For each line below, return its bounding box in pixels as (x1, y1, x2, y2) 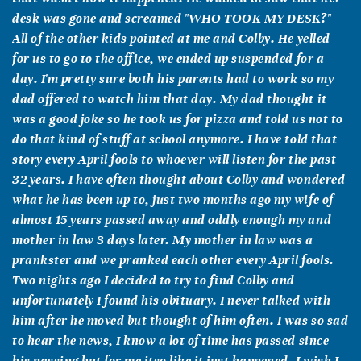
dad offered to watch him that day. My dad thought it (12, 91, 327, 106)
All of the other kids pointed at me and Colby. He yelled (12, 31, 330, 45)
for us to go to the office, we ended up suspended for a (12, 51, 325, 65)
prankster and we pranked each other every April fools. (12, 252, 334, 267)
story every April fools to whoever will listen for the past (12, 151, 337, 166)
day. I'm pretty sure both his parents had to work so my (12, 71, 334, 85)
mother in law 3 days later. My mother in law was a (12, 232, 313, 247)
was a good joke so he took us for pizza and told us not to (12, 111, 343, 126)
